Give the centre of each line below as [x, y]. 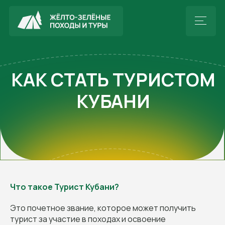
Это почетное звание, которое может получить [103, 208]
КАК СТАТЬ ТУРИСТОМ [95, 66]
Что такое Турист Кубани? [65, 187]
